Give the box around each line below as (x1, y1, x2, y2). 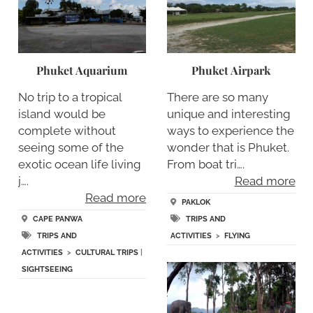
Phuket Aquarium (36, 62, 128, 78)
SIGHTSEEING (21, 265, 73, 275)
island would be (17, 106, 105, 121)
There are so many (167, 89, 268, 104)
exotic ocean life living (17, 156, 141, 171)
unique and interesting (167, 106, 291, 121)
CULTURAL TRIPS (75, 248, 138, 258)
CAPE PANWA (32, 214, 82, 224)
